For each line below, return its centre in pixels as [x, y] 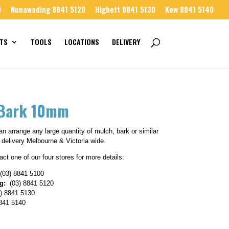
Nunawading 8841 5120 [48, 9]
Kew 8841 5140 [189, 9]
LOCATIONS [82, 42]
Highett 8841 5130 [125, 9]
